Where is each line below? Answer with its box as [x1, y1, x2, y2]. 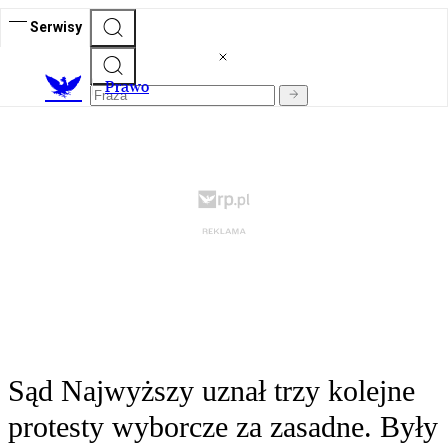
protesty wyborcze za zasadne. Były [8, 410, 438, 444]
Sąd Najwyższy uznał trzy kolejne [8, 374, 415, 408]
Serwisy [30, 18, 82, 35]
